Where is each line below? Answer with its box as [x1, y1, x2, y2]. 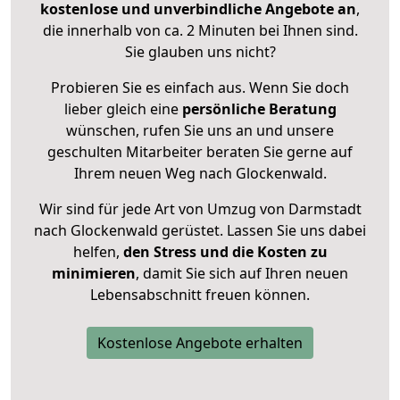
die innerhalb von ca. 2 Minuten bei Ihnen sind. [42, 21, 358, 41]
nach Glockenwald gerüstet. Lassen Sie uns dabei [34, 221, 366, 241]
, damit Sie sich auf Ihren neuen [136, 263, 348, 284]
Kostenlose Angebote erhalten [97, 333, 303, 354]
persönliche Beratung [181, 99, 337, 120]
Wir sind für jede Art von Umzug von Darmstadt [38, 199, 362, 220]
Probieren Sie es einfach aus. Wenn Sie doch [51, 78, 349, 98]
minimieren [52, 263, 136, 284]
